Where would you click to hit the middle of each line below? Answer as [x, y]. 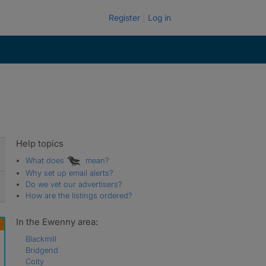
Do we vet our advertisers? [74, 184]
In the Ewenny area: [57, 221]
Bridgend [42, 250]
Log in [159, 18]
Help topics [39, 143]
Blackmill [41, 238]
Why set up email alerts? [69, 172]
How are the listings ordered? [79, 195]
